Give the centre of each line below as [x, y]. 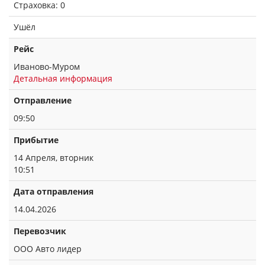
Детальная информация [63, 78]
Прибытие [36, 140]
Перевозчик [40, 231]
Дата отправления [54, 191]
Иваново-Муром [47, 67]
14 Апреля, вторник [54, 158]
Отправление [43, 100]
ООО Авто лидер [48, 249]
